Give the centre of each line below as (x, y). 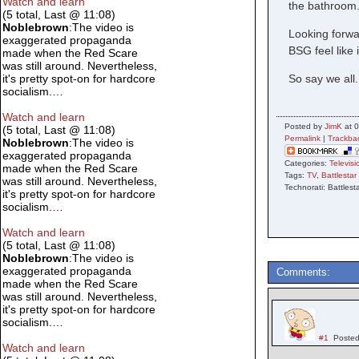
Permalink (303, 138)
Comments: (304, 272)
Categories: (307, 163)
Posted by (305, 126)
